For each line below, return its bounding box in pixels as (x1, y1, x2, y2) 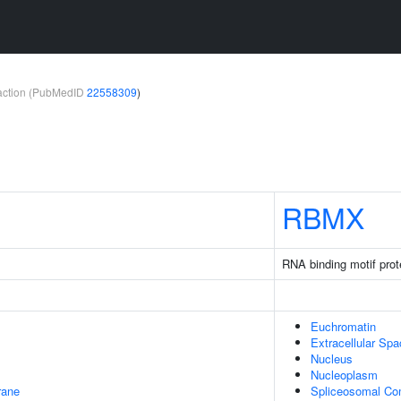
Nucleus (311, 350, 353, 367)
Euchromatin (311, 318, 376, 335)
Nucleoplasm (311, 366, 378, 383)
